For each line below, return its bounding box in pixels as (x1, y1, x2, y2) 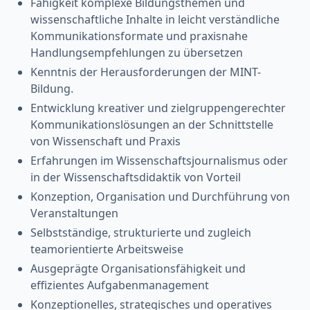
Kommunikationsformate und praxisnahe (30, 28, 248, 44)
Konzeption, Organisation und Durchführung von (30, 188, 290, 204)
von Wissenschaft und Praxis (30, 133, 181, 149)
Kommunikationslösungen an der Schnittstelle (30, 116, 273, 132)
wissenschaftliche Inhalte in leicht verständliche (30, 11, 280, 27)
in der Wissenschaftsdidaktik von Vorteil (30, 169, 241, 185)
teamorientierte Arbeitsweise (30, 241, 183, 257)
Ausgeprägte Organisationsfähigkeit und (30, 260, 246, 276)
